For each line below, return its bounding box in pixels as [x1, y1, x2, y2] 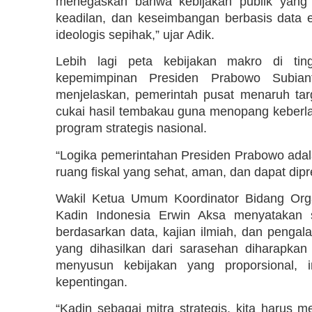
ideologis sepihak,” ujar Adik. [56, 27, 214, 42]
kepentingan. [56, 274, 127, 289]
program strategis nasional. [56, 121, 207, 136]
